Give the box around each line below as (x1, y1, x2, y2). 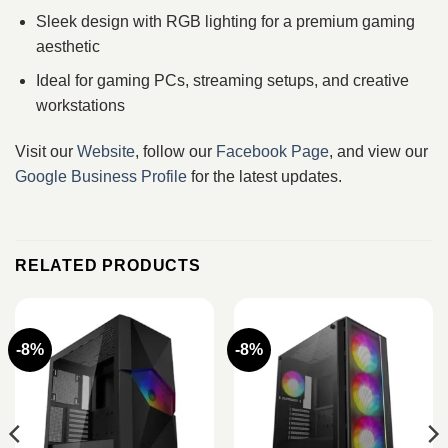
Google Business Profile (15, 167, 187, 185)
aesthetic (35, 37, 100, 55)
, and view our (329, 142, 428, 160)
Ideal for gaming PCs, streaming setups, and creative (35, 72, 409, 90)
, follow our (135, 142, 216, 160)
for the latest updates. (187, 167, 342, 185)
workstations (35, 97, 125, 115)
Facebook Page (216, 142, 329, 160)
